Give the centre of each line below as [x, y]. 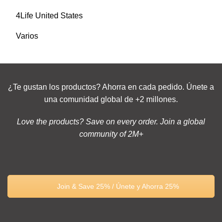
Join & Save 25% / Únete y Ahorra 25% [117, 187]
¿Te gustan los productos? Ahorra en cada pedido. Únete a [111, 87]
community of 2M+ [111, 134]
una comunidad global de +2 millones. [111, 100]
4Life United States [49, 16]
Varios [27, 36]
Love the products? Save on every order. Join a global [111, 122]
